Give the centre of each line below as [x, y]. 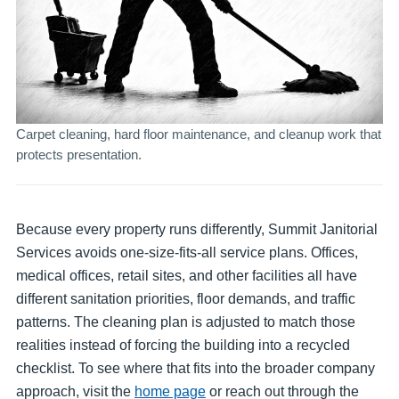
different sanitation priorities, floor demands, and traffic [186, 298]
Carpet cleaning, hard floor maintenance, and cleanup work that [199, 134]
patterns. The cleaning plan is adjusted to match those [186, 321]
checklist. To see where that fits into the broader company [195, 367]
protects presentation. [79, 154]
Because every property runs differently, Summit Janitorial [197, 228]
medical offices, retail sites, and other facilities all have [187, 275]
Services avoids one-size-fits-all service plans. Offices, [187, 252]
